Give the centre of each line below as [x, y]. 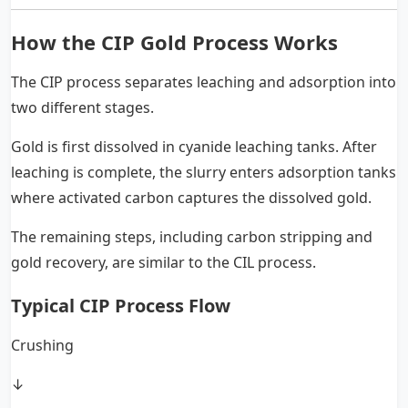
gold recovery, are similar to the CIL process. [163, 262]
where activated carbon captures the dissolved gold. [191, 197]
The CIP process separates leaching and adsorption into [204, 82]
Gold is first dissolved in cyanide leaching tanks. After [194, 146]
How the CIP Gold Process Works [174, 41]
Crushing [42, 345]
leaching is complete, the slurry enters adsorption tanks [204, 172]
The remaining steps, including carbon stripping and [192, 236]
